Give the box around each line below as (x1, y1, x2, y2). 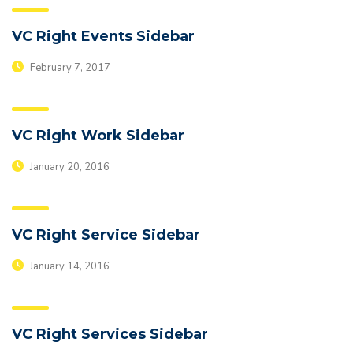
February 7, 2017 (28, 60, 110, 75)
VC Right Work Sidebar (12, 127, 184, 144)
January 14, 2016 (28, 258, 110, 273)
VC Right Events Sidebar (12, 28, 195, 45)
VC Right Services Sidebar (12, 325, 208, 343)
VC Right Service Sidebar (12, 226, 200, 243)
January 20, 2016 (28, 159, 110, 174)
